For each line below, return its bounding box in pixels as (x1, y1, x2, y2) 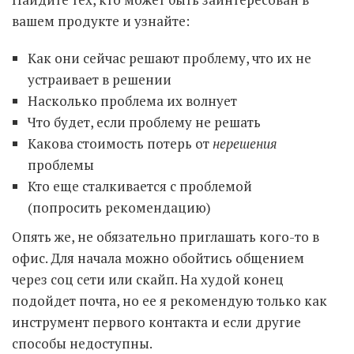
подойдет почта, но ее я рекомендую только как (12, 292, 327, 310)
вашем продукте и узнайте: (12, 12, 190, 30)
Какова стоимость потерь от (28, 134, 213, 153)
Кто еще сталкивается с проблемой (28, 177, 252, 195)
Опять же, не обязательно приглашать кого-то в (12, 228, 319, 246)
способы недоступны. (12, 334, 153, 352)
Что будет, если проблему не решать (28, 113, 261, 131)
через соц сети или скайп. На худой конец (12, 270, 284, 288)
